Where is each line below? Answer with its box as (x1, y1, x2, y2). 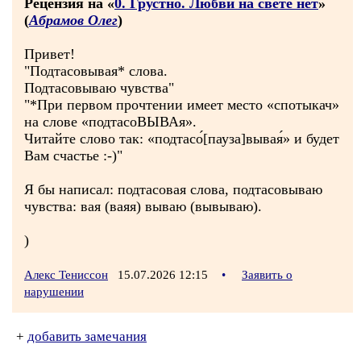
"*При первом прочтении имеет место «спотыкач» (24, 97, 339, 113)
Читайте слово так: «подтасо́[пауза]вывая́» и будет (24, 131, 339, 147)
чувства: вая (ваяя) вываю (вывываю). (24, 198, 262, 214)
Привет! (24, 46, 75, 62)
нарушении (24, 285, 84, 298)
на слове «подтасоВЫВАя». (24, 114, 197, 130)
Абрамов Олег (29, 12, 118, 28)
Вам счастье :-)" (24, 147, 122, 164)
